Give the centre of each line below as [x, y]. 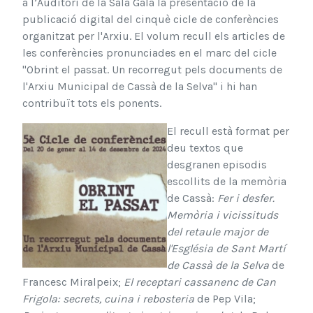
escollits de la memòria [227, 181]
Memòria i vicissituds [223, 214]
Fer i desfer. [246, 198]
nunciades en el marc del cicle [200, 52]
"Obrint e [45, 69]
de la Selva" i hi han [208, 86]
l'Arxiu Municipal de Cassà [91, 86]
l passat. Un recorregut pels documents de [175, 69]
